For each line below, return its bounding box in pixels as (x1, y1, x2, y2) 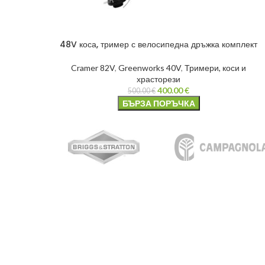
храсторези (137, 73, 180, 84)
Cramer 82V (71, 62, 115, 73)
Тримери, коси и (185, 62, 246, 73)
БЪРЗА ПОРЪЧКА (122, 98, 195, 108)
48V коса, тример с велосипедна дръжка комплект (60, 38, 257, 50)
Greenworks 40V (118, 62, 181, 73)
